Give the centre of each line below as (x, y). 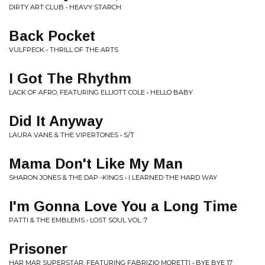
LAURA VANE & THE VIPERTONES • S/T (72, 135)
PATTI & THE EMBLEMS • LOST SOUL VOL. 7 (78, 220)
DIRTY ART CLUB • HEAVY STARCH (65, 7)
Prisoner (38, 249)
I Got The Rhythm (70, 78)
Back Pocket (52, 36)
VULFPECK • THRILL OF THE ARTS (64, 50)
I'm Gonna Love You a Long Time (123, 206)
